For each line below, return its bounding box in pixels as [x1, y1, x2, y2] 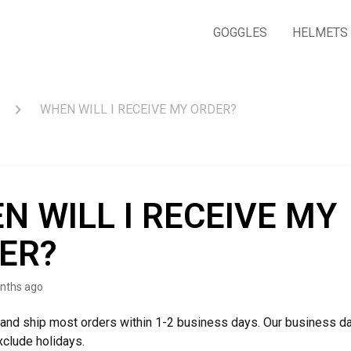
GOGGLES [213, 25, 267, 40]
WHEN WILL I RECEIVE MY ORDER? [40, 102, 237, 117]
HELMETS [292, 25, 348, 40]
